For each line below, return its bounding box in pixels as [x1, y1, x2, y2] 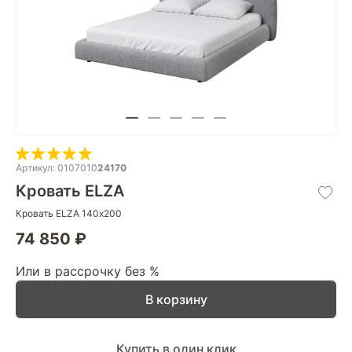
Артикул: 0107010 [16, 162, 97, 174]
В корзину [145, 291, 207, 307]
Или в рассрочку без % [16, 263, 159, 279]
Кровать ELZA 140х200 [16, 207, 122, 219]
